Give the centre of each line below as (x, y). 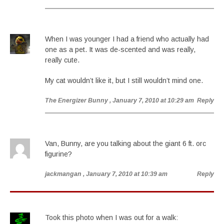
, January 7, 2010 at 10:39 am (125, 174)
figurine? (58, 154)
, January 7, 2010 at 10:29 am (152, 100)
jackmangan (63, 174)
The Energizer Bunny (76, 100)
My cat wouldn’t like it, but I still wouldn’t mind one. (124, 80)
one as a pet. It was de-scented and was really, (120, 49)
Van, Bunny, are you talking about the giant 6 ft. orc (125, 143)
